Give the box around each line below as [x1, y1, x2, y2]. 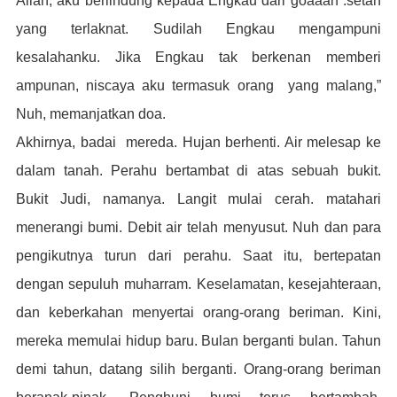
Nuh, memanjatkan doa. [15, 106, 166, 121]
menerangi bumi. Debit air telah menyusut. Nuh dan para [15, 220, 382, 235]
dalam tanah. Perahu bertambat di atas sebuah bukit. [15, 163, 382, 178]
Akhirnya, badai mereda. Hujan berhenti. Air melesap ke [15, 135, 382, 150]
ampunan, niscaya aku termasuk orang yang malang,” [15, 78, 382, 93]
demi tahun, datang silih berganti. [15, 362, 244, 377]
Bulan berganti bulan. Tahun [201, 333, 382, 348]
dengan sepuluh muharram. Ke [15, 276, 214, 292]
